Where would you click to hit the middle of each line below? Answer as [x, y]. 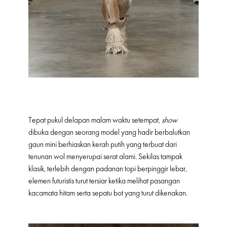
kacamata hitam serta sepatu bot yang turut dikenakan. [108, 193]
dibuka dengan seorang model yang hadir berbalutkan [109, 133]
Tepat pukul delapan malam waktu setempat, [95, 120]
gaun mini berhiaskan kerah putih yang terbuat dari [103, 145]
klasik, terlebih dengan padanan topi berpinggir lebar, [108, 169]
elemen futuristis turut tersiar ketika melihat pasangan [104, 181]
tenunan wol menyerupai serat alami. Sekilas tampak [105, 157]
